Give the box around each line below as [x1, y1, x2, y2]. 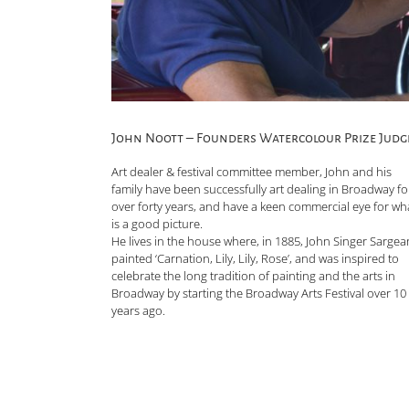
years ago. [111, 301, 165, 319]
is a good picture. [111, 215, 203, 232]
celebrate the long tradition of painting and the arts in [111, 267, 395, 284]
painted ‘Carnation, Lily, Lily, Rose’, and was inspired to [111, 249, 399, 267]
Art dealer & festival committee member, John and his [111, 163, 392, 180]
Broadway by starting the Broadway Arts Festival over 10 [111, 284, 406, 301]
